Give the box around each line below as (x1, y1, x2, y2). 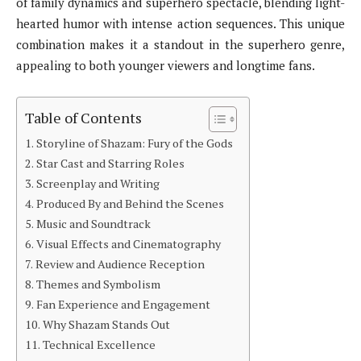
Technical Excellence (42, 337, 156, 353)
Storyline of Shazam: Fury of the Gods (35, 135, 233, 151)
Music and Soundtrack (35, 216, 151, 232)
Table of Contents (25, 108, 142, 128)
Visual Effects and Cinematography (35, 236, 221, 252)
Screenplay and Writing (35, 176, 160, 192)
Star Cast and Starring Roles (35, 156, 185, 172)
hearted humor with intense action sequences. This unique (16, 15, 345, 32)
